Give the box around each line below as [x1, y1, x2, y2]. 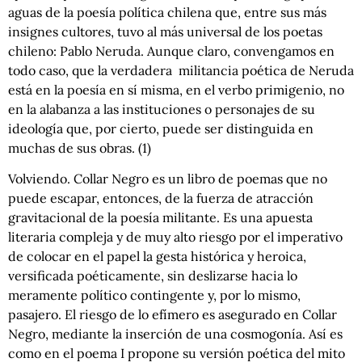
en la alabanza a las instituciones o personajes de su [8, 100, 315, 117]
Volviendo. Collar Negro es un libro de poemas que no [8, 170, 327, 187]
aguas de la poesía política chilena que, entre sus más [8, 3, 326, 20]
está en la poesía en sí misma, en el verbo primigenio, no [8, 81, 344, 98]
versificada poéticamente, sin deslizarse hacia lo [8, 267, 297, 284]
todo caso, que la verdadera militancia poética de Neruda [8, 61, 354, 78]
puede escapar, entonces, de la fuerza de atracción [8, 190, 314, 207]
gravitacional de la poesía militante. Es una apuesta [8, 209, 313, 226]
